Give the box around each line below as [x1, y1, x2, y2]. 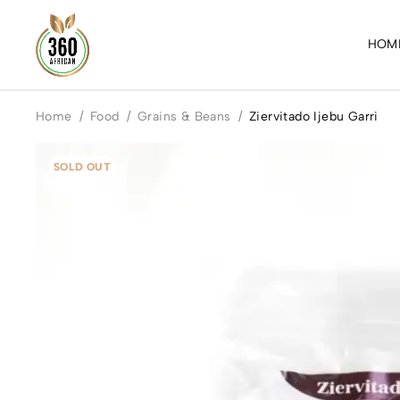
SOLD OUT [54, 161, 112, 173]
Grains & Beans [137, 109, 231, 124]
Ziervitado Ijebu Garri [249, 109, 379, 124]
